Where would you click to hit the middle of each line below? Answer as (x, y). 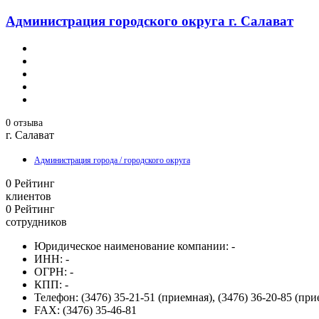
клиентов (28, 197)
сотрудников (36, 222)
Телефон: (56, 298)
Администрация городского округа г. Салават (150, 21)
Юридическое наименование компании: (131, 246)
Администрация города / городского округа (112, 161)
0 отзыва (24, 123)
